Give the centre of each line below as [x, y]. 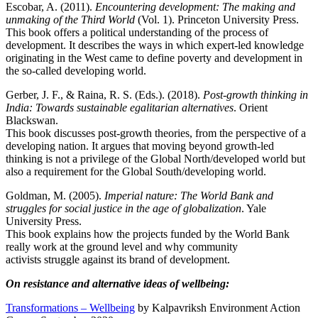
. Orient [251, 107]
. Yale [254, 208]
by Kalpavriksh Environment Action [218, 307]
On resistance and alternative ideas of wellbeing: [117, 283]
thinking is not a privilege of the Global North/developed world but [155, 158]
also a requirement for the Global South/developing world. [137, 171]
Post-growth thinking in [256, 94]
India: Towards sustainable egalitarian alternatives [120, 107]
